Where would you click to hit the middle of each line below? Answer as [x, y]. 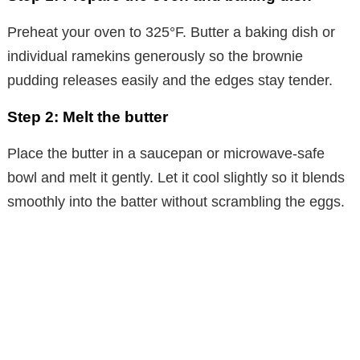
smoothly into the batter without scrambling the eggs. [176, 201]
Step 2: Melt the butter [88, 117]
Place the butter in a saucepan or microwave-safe [166, 153]
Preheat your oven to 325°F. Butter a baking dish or [171, 32]
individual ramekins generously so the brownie [155, 56]
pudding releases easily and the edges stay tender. [170, 80]
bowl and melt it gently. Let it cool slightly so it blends [176, 177]
